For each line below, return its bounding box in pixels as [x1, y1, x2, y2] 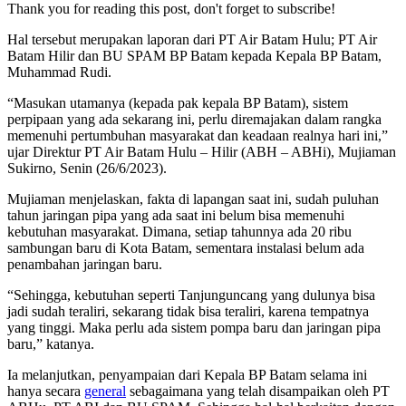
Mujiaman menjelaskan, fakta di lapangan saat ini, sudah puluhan [7, 190, 379, 207]
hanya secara [7, 382, 84, 399]
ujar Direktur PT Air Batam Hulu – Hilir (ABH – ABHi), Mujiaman [7, 143, 396, 159]
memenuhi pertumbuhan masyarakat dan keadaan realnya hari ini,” [7, 127, 388, 143]
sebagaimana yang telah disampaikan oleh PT [126, 382, 390, 399]
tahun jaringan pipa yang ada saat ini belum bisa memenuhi [7, 207, 344, 223]
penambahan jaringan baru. [7, 256, 162, 272]
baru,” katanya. [7, 335, 94, 352]
